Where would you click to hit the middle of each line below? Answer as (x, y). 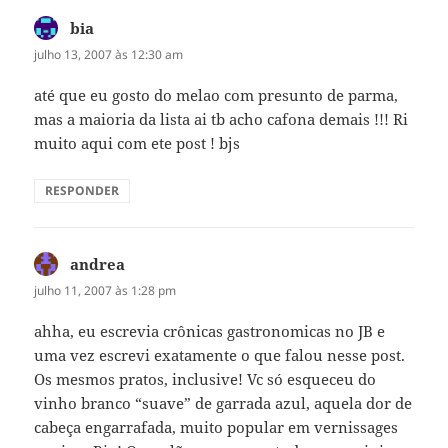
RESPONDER (82, 191)
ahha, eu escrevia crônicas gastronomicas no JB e (210, 331)
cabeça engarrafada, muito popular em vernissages (216, 427)
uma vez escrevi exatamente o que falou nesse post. (220, 355)
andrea (98, 264)
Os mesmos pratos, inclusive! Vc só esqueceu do (205, 379)
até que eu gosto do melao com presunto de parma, (216, 95)
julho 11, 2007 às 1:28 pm (105, 291)
